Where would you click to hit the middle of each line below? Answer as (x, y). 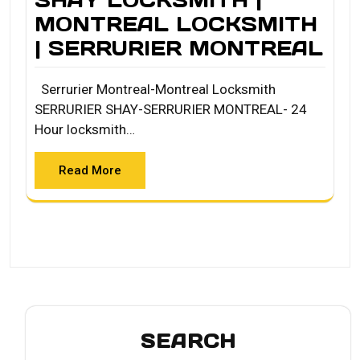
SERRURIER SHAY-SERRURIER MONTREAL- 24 (171, 109)
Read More (90, 170)
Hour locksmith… (85, 129)
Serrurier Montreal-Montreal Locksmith (155, 89)
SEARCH (188, 341)
